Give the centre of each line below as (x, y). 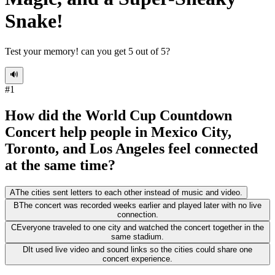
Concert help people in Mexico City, (118, 132)
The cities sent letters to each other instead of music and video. (129, 192)
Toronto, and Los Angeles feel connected (131, 148)
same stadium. (137, 236)
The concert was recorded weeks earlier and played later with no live (140, 205)
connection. (137, 214)
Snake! (34, 21)
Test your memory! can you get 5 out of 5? (87, 51)
